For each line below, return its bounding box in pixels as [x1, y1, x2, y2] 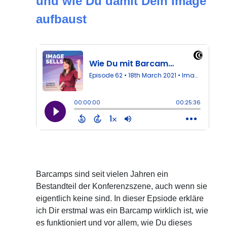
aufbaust [36, 12, 87, 26]
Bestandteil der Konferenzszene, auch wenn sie [36, 181, 208, 191]
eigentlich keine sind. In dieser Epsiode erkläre [36, 194, 204, 203]
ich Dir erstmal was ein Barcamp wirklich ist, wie [36, 206, 209, 215]
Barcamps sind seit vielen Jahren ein [36, 169, 169, 178]
